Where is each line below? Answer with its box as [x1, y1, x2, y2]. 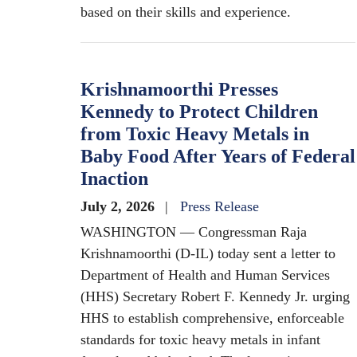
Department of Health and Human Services [80, 267, 330, 283]
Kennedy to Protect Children [80, 101, 318, 122]
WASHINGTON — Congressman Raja [80, 224, 307, 240]
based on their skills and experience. [80, 4, 291, 20]
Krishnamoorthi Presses [80, 79, 278, 100]
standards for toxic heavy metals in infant [80, 331, 320, 347]
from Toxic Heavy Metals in [80, 124, 309, 144]
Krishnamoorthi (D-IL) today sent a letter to [80, 245, 335, 261]
